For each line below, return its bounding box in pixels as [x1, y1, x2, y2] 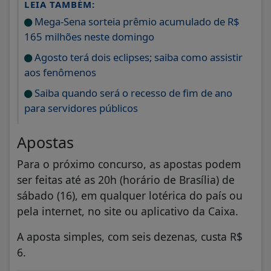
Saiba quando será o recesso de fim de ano [32, 85, 232, 100]
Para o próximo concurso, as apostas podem [17, 156, 241, 171]
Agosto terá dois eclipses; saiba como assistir [32, 50, 243, 64]
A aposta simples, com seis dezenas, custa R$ [17, 229, 243, 244]
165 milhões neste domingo [24, 29, 154, 44]
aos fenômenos [24, 65, 96, 79]
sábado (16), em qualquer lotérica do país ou [17, 188, 243, 203]
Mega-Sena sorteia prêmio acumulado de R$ [32, 14, 240, 28]
